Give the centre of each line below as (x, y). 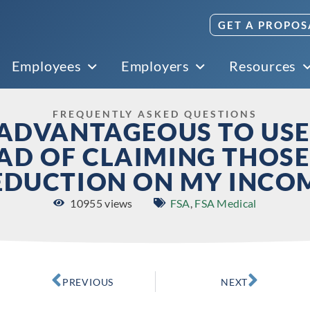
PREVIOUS (88, 282)
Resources (263, 66)
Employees (46, 66)
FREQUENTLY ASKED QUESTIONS (155, 114)
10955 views (101, 203)
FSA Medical (226, 203)
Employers (155, 66)
